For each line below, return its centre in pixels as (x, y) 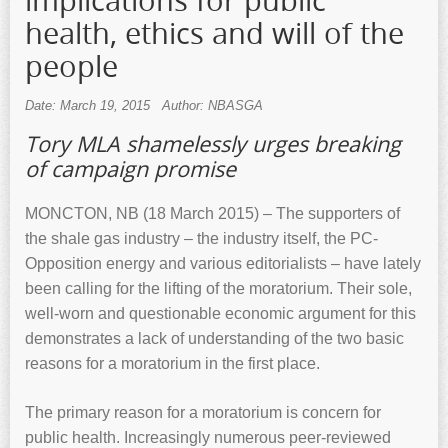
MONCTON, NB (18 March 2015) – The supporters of (212, 213)
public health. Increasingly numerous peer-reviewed (208, 437)
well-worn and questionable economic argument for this (220, 313)
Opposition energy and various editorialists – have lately (223, 263)
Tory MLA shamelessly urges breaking (213, 144)
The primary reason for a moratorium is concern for (203, 412)
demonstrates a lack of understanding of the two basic (214, 338)
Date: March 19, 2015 (87, 106)
